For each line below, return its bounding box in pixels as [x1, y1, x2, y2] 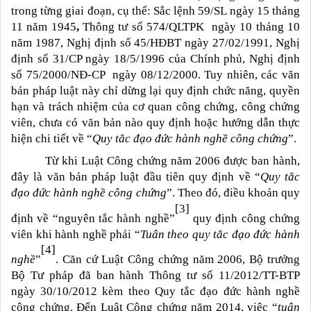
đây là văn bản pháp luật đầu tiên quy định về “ [11, 170, 260, 184]
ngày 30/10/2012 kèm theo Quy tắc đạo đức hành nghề [11, 285, 300, 299]
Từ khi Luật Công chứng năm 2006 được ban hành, [11, 154, 300, 168]
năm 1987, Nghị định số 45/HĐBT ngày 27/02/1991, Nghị [11, 36, 300, 50]
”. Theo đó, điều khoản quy [166, 186, 300, 200]
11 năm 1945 [11, 20, 76, 34]
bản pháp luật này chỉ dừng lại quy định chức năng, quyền [11, 84, 300, 98]
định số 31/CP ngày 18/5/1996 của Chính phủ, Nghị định [11, 52, 300, 66]
